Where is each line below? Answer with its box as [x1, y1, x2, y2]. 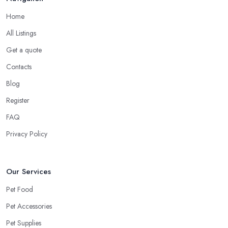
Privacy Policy [6, 128, 47, 139]
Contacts [6, 61, 32, 72]
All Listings [6, 27, 36, 38]
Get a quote [6, 44, 42, 55]
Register [6, 95, 30, 105]
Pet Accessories [6, 201, 52, 211]
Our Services [6, 165, 51, 177]
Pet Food [6, 184, 33, 194]
